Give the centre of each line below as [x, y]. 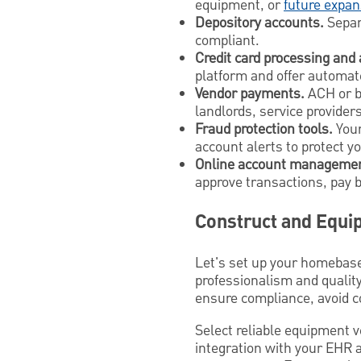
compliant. [227, 41]
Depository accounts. [259, 23]
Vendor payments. [250, 94]
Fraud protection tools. [264, 130]
